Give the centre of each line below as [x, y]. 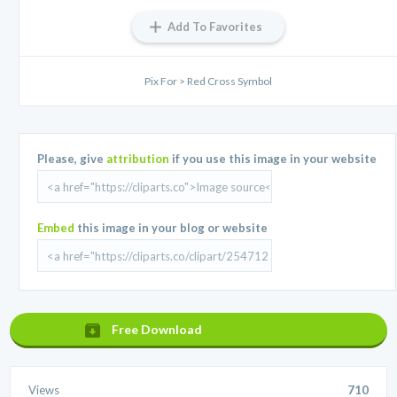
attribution [138, 159]
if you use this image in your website [273, 159]
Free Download [157, 330]
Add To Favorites [215, 27]
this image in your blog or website [171, 228]
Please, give [72, 159]
